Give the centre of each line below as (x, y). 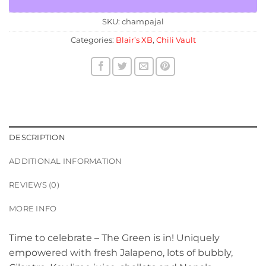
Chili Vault (176, 40)
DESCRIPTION (37, 137)
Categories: (93, 40)
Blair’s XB (134, 40)
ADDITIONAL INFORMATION (66, 161)
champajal (143, 21)
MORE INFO (33, 208)
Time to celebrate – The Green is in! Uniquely (114, 237)
